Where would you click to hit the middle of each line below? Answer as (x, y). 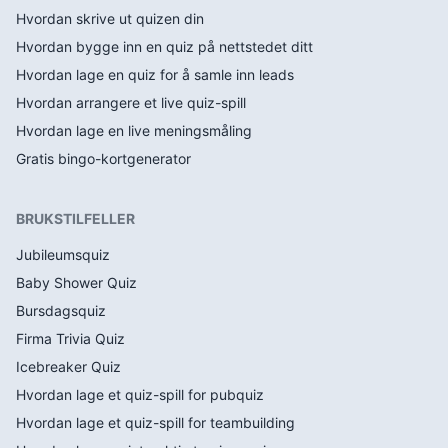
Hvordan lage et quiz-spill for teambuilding (155, 422)
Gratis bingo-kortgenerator (103, 158)
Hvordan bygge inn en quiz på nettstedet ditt (164, 46)
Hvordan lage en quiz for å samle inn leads (155, 74)
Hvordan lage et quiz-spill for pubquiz (140, 394)
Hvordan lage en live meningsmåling (134, 130)
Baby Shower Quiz (76, 282)
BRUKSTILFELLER (75, 218)
